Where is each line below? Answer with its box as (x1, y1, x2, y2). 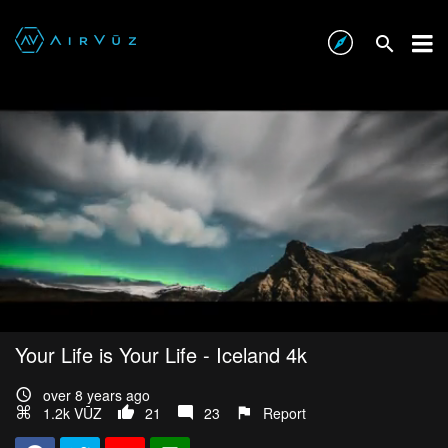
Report (263, 403, 306, 424)
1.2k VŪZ (43, 403, 102, 424)
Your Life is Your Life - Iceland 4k (15, 340, 307, 370)
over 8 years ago (43, 385, 150, 406)
